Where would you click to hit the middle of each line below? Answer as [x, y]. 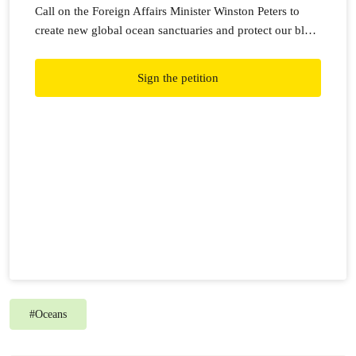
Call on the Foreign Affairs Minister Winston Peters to [167, 11]
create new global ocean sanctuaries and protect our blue [176, 30]
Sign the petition [178, 78]
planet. [52, 49]
